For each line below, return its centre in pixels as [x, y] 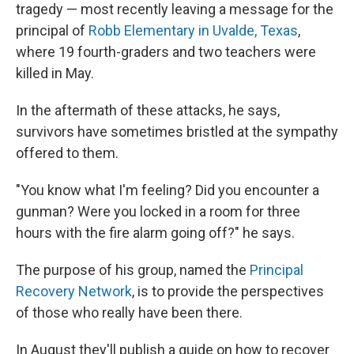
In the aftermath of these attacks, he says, [148, 111]
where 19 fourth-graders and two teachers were [166, 52]
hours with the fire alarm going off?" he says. [155, 233]
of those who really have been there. [129, 313]
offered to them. [67, 153]
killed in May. [55, 73]
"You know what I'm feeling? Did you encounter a [168, 190]
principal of [52, 31]
